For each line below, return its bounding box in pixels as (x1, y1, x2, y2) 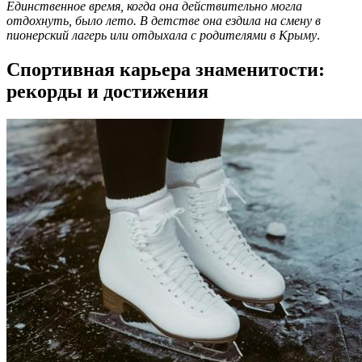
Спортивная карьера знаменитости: (6, 59, 325, 81)
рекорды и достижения (6, 81, 208, 103)
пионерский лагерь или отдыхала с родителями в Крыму (6, 28, 317, 43)
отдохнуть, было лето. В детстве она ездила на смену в (6, 14, 321, 28)
